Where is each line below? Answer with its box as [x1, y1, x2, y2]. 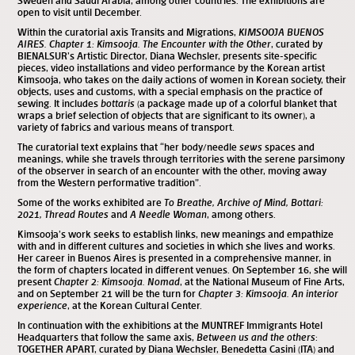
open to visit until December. [17, 6, 142, 18]
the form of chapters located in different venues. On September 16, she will [17, 263, 347, 276]
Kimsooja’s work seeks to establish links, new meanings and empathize [17, 227, 334, 240]
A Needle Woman [128, 208, 207, 220]
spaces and [262, 140, 315, 153]
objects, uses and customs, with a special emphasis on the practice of [17, 85, 323, 97]
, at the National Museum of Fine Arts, [180, 275, 345, 288]
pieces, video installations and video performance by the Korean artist [17, 61, 325, 74]
